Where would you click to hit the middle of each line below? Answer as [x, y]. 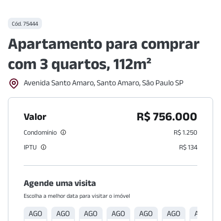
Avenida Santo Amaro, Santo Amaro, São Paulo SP [104, 82]
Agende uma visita [60, 183]
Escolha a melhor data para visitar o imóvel [77, 196]
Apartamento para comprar [104, 43]
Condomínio [40, 132]
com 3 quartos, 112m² [80, 63]
